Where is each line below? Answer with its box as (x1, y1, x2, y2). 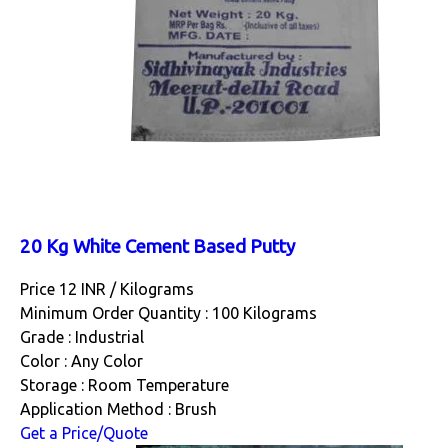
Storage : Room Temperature (20, 376, 229, 395)
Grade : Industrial (20, 328, 144, 347)
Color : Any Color (20, 352, 143, 371)
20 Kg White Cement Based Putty (20, 235, 295, 257)
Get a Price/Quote (20, 424, 148, 443)
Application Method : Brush (20, 400, 217, 419)
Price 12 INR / (20, 280, 120, 299)
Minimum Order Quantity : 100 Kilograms (20, 304, 317, 323)
